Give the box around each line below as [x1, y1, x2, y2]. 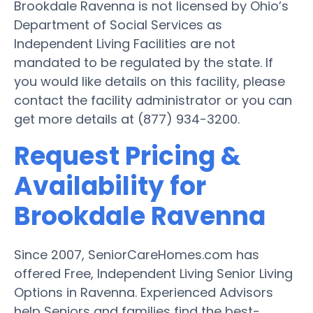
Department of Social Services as [14, 15, 222, 34]
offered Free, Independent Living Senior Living [14, 264, 293, 282]
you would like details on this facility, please [14, 72, 285, 90]
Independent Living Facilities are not [14, 34, 235, 52]
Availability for [14, 168, 206, 204]
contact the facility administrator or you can [14, 91, 292, 109]
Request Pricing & [14, 138, 241, 174]
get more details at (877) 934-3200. [14, 110, 240, 128]
